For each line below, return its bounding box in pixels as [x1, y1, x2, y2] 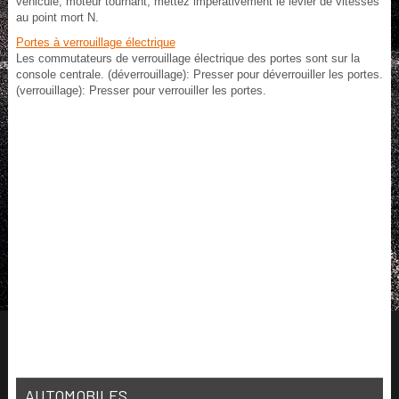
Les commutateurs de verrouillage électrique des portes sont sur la [15, 52, 360, 66]
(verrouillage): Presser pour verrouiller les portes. [15, 84, 266, 98]
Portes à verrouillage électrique [15, 36, 175, 50]
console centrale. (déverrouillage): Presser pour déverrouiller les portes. [15, 68, 383, 82]
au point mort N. [15, 11, 99, 25]
